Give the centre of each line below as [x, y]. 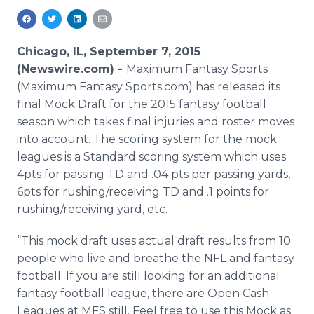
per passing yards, [239, 174]
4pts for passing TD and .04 [94, 174]
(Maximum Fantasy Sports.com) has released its [149, 87]
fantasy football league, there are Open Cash [143, 293]
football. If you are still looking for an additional [148, 276]
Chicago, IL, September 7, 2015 [109, 52]
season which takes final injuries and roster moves [156, 122]
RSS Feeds [73, 24]
